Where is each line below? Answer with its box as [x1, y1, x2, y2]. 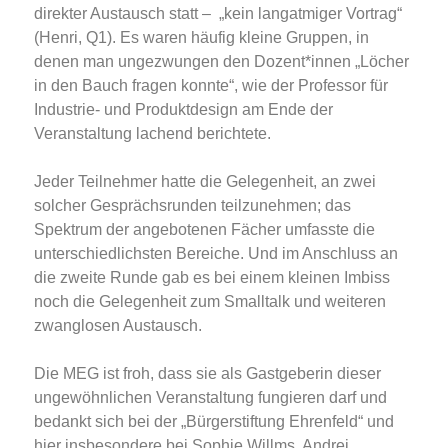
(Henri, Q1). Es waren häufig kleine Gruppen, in [34, 29, 369, 47]
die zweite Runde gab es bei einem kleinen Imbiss [34, 269, 390, 287]
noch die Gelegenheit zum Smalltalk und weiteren [34, 293, 386, 311]
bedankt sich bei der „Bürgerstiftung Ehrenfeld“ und [34, 413, 394, 431]
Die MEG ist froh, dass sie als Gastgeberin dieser [34, 365, 381, 383]
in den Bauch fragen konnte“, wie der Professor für [34, 77, 388, 95]
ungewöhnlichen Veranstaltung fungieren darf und [34, 389, 387, 407]
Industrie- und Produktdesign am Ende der [34, 101, 333, 119]
